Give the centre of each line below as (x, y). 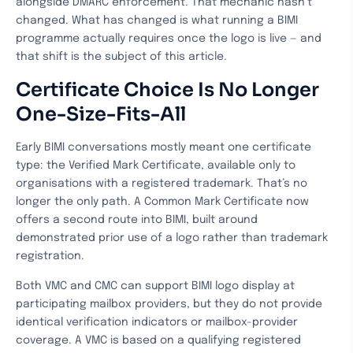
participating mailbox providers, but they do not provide (169, 304)
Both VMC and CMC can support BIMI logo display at (155, 286)
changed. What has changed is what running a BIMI (157, 20)
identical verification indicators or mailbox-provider (157, 322)
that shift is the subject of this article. (121, 57)
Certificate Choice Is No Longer (167, 90)
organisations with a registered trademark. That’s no (162, 184)
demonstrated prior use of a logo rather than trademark (172, 238)
